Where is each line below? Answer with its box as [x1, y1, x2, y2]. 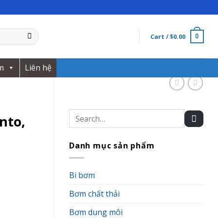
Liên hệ [25, 62, 52, 73]
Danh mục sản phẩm [69, 140, 155, 151]
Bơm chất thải [69, 188, 120, 199]
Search [69, 109, 93, 119]
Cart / [150, 32, 170, 41]
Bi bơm [69, 169, 95, 181]
